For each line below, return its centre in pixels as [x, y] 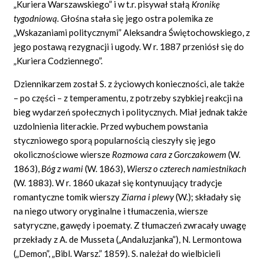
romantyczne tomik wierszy [68, 197]
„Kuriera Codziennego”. [58, 60]
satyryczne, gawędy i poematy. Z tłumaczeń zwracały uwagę [130, 225]
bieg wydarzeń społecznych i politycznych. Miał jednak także [131, 112]
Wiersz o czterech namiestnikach [187, 168]
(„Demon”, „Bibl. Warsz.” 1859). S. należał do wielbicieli [117, 253]
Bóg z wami [63, 168]
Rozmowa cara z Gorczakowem [170, 154]
